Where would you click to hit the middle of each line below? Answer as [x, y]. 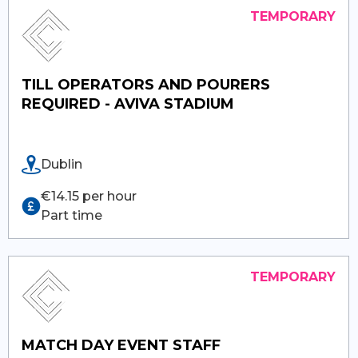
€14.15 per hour [89, 196]
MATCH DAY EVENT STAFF [121, 345]
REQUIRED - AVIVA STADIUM [128, 103]
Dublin [62, 164]
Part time [72, 215]
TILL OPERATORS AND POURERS [146, 84]
